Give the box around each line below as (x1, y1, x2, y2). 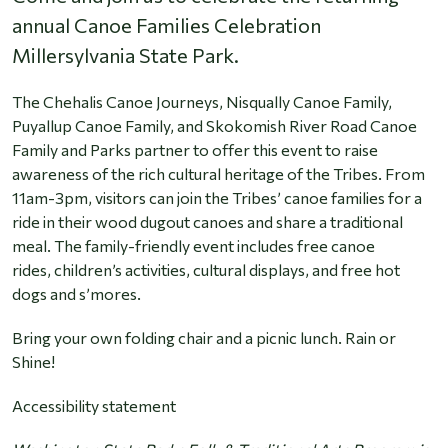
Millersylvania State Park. (12, 43, 239, 68)
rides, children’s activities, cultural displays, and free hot (12, 260, 400, 280)
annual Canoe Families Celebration (12, 13, 321, 38)
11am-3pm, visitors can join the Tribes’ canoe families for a (12, 188, 422, 208)
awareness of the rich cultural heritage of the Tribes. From (12, 164, 425, 184)
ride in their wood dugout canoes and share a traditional (12, 212, 403, 232)
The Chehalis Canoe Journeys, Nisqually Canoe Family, (12, 92, 392, 112)
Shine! (12, 352, 55, 372)
